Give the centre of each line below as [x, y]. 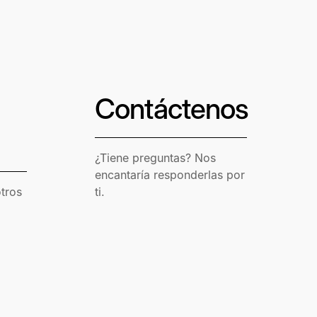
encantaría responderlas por [170, 175]
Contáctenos [172, 108]
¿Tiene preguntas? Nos [156, 158]
